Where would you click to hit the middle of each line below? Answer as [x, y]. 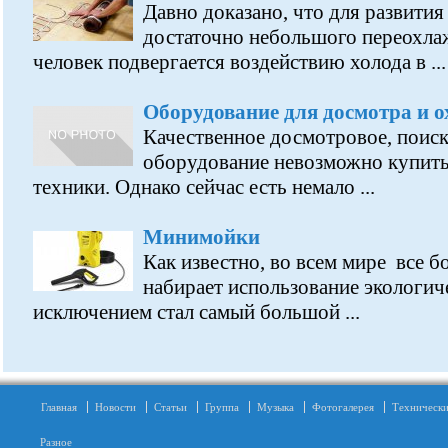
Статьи [170, 407]
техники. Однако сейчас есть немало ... [204, 187]
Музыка [275, 407]
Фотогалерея [343, 407]
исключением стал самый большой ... [196, 312]
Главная [59, 407]
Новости [115, 407]
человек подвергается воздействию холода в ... [239, 62]
